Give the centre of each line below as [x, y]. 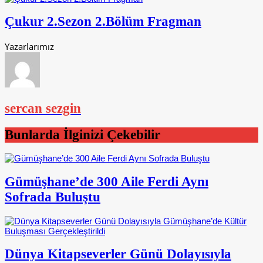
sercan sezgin [43, 108]
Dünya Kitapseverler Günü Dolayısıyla [118, 254]
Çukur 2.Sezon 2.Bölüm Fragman [103, 22]
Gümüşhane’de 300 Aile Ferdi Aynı [107, 181]
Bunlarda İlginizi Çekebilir [82, 134]
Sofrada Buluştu [53, 197]
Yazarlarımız [29, 47]
